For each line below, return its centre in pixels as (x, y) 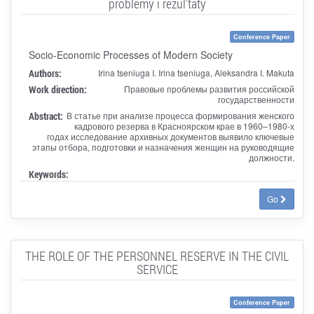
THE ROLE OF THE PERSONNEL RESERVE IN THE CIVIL (157, 255)
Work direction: (57, 89)
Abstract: (46, 116)
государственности (256, 99)
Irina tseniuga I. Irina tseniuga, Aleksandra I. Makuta (196, 72)
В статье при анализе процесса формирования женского (180, 115)
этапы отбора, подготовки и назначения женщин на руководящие (163, 146)
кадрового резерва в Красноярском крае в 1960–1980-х (184, 125)
